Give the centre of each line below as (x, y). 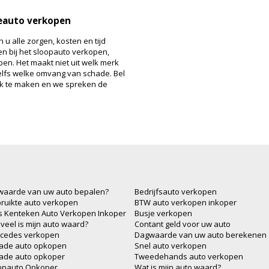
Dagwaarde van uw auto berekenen (201, 234)
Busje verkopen (163, 213)
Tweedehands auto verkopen (189, 256)
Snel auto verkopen (171, 245)
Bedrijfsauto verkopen (176, 191)
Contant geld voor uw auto (183, 224)
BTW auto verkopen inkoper (186, 202)
